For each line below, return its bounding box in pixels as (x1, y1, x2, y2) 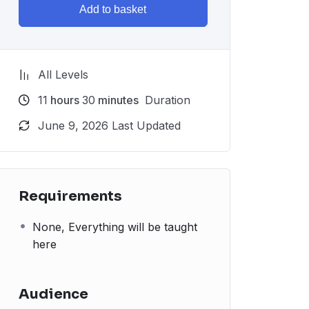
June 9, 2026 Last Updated (38, 119, 181, 132)
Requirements (19, 188, 122, 205)
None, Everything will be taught (32, 220, 197, 234)
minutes (95, 93, 139, 107)
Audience (19, 286, 88, 303)
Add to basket (79, 3, 147, 15)
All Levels (38, 68, 88, 81)
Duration (141, 93, 190, 107)
